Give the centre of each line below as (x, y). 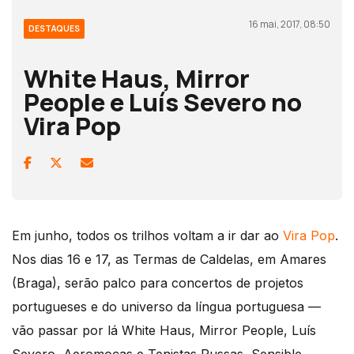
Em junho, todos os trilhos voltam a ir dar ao (147, 236)
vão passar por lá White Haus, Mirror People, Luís (164, 331)
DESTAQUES (54, 29)
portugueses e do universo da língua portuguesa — (166, 307)
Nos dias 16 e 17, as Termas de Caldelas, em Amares (169, 260)
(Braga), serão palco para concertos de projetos (158, 283)
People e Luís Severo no (163, 102)
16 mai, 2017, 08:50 (290, 24)
